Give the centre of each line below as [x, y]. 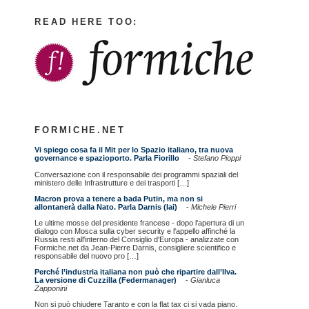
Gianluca [206, 280]
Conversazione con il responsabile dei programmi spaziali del [137, 174]
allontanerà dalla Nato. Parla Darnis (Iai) [106, 207]
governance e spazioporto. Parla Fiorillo [107, 158]
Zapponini [51, 289]
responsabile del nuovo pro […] [87, 256]
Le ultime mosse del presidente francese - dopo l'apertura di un [140, 222]
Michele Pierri [214, 207]
